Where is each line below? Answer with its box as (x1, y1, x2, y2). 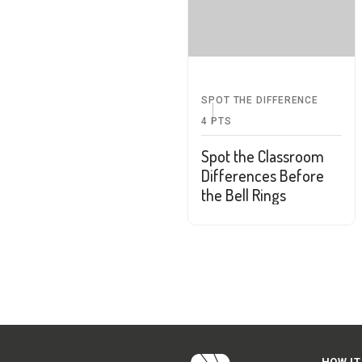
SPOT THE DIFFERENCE (201, 94, 319, 106)
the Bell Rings (201, 183, 286, 205)
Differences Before (201, 164, 324, 186)
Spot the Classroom (201, 145, 324, 166)
